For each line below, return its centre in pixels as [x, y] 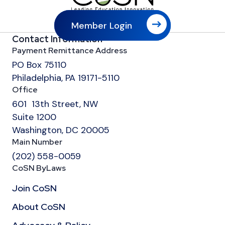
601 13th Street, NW [55, 104]
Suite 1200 [34, 117]
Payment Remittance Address [70, 50]
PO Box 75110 [39, 65]
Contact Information [57, 39]
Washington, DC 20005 [61, 130]
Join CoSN [34, 188]
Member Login [102, 25]
